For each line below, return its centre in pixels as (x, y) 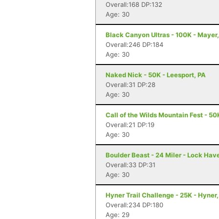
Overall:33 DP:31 (131, 165)
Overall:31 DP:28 (131, 85)
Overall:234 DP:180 (134, 205)
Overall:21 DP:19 (130, 125)
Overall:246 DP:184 (134, 44)
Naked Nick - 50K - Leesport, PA (156, 75)
